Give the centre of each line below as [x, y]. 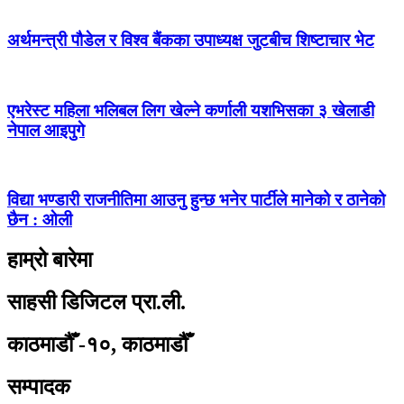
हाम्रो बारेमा [50, 260]
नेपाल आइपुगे [46, 130]
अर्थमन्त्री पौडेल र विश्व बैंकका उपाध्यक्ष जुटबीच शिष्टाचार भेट [191, 41]
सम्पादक [39, 386]
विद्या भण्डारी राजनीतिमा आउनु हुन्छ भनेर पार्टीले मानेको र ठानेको [196, 200]
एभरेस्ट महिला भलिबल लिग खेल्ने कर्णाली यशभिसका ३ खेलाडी [191, 110]
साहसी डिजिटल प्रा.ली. [96, 302]
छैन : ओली [40, 220]
